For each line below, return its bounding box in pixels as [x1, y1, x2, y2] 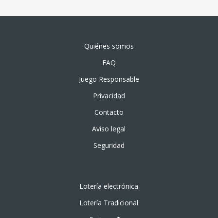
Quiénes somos [84, 41, 134, 51]
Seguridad [93, 141, 125, 150]
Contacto [94, 108, 124, 117]
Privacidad [92, 91, 125, 100]
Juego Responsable [78, 74, 139, 84]
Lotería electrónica [79, 182, 139, 191]
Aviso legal [92, 124, 126, 133]
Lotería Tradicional [79, 198, 139, 207]
